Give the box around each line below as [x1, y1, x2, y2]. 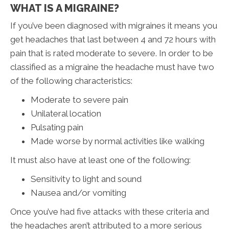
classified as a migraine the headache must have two [10, 61, 214, 72]
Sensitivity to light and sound [31, 173, 142, 184]
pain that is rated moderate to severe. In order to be [10, 48, 213, 58]
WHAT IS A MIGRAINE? [10, 2, 119, 14]
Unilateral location [31, 108, 101, 119]
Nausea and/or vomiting [31, 187, 126, 198]
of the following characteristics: [10, 75, 132, 86]
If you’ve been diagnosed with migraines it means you [10, 20, 217, 31]
